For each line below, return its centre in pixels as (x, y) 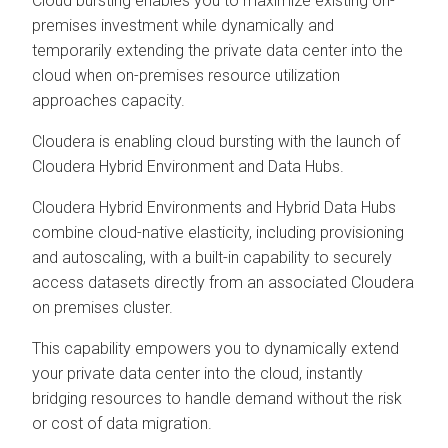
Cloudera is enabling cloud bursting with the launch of (216, 141)
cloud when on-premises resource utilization (186, 75)
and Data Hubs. (289, 166)
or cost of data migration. (122, 423)
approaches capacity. (108, 100)
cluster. (146, 307)
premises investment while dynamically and (183, 25)
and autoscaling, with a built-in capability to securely (212, 257)
